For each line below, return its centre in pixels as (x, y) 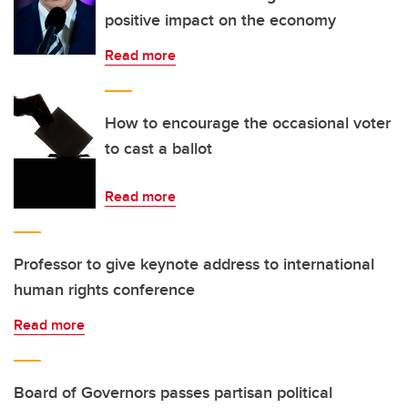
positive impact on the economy (220, 20)
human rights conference (104, 290)
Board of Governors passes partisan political (173, 393)
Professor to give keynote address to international (194, 264)
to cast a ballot (158, 148)
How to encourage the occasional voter (248, 123)
